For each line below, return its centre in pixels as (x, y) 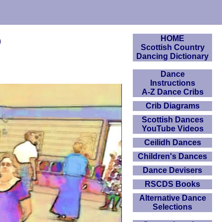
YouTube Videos (172, 129)
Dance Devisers (172, 170)
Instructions (172, 83)
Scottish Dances (172, 120)
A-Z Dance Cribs (172, 92)
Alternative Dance (172, 198)
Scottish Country (172, 47)
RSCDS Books (172, 184)
